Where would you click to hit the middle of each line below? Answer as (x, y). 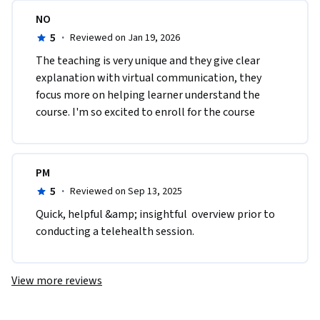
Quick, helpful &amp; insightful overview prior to (155, 215)
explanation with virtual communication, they (149, 78)
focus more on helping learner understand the (148, 95)
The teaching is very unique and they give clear (148, 61)
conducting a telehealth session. (115, 232)
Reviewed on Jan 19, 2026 (125, 38)
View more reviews (57, 281)
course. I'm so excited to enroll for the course (146, 112)
